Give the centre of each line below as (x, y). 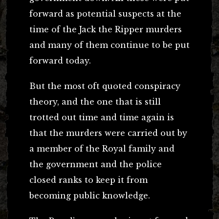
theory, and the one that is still (95, 101)
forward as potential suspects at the (105, 13)
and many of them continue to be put (109, 45)
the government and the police (96, 164)
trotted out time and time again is (102, 117)
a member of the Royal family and (102, 148)
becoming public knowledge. (90, 195)
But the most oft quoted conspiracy (105, 86)
